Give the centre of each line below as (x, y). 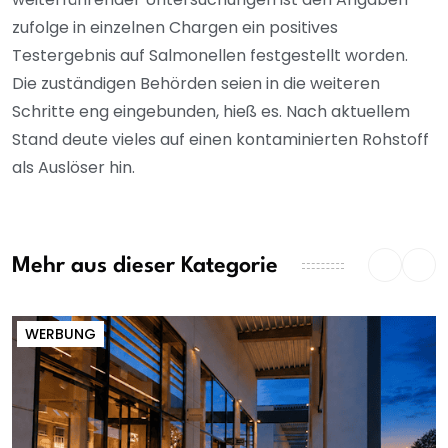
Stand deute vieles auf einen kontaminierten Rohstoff (220, 140)
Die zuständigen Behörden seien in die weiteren (196, 84)
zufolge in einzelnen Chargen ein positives (175, 28)
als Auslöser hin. (73, 168)
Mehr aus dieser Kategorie (145, 265)
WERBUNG (60, 334)
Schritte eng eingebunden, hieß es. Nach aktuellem (211, 112)
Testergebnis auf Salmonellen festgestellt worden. (210, 56)
